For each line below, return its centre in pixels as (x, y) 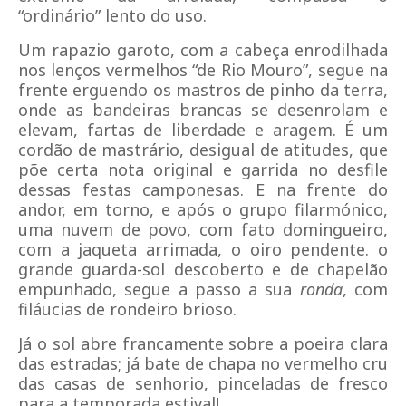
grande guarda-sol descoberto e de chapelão (203, 269)
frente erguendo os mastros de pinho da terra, (203, 90)
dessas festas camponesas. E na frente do (203, 189)
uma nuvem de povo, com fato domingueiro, (203, 229)
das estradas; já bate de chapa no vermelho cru (203, 363)
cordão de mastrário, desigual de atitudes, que (203, 150)
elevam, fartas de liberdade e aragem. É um (203, 130)
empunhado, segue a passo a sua (159, 289)
